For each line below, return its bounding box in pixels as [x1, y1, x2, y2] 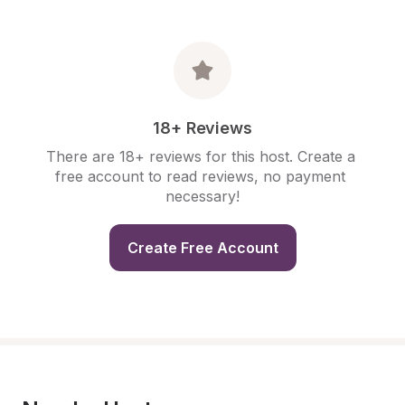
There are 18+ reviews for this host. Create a [45, 147, 355, 165]
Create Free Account [127, 239, 278, 257]
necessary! [165, 187, 240, 205]
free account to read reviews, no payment [55, 167, 345, 185]
